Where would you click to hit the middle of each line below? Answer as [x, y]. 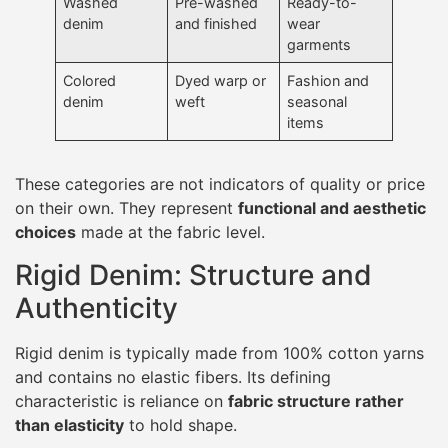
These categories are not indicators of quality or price [220, 184]
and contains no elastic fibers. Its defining [173, 376]
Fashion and [328, 81]
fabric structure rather [316, 400]
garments [319, 45]
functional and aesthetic [332, 208]
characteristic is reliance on [121, 400]
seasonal [317, 102]
